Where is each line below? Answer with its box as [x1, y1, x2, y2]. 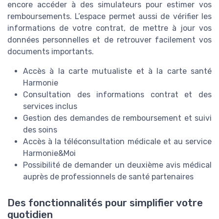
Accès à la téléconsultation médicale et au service [23, 137, 212, 147]
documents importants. [7, 47, 94, 57]
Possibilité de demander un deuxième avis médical [23, 160, 212, 170]
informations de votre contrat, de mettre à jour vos [7, 23, 212, 33]
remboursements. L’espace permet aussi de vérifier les [7, 12, 212, 22]
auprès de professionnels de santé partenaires [23, 172, 194, 182]
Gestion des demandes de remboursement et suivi [23, 113, 212, 123]
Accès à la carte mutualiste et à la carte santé [23, 66, 212, 76]
